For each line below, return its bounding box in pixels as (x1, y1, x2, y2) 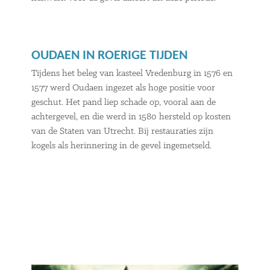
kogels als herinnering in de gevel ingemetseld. (31, 141, 212, 151)
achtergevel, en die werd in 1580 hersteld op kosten (31, 112, 231, 122)
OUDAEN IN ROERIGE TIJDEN (31, 49, 188, 63)
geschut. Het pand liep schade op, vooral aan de (31, 98, 216, 108)
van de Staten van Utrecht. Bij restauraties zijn (31, 127, 214, 137)
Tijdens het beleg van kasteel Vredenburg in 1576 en (31, 69, 233, 79)
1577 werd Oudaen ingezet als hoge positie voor (31, 83, 216, 93)
